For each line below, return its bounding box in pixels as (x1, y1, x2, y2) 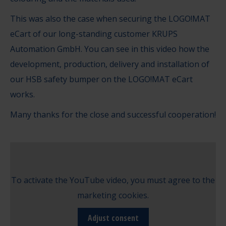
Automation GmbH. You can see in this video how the (10, 43, 209, 55)
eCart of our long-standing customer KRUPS (10, 28, 178, 40)
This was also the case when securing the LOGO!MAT (10, 13, 210, 25)
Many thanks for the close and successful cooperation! (10, 109, 216, 121)
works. (10, 89, 35, 100)
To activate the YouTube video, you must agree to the (11, 174, 215, 186)
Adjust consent (87, 212, 139, 223)
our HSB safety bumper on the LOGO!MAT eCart (10, 74, 193, 85)
